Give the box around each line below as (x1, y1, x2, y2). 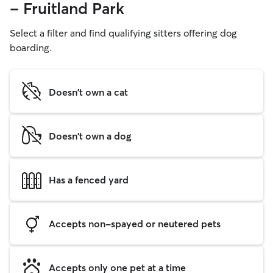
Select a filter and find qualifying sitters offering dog (10, 27, 237, 39)
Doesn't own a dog (49, 129, 131, 142)
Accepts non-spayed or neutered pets (49, 217, 221, 230)
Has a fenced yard (49, 173, 129, 186)
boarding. (10, 41, 52, 54)
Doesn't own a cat (49, 85, 128, 98)
